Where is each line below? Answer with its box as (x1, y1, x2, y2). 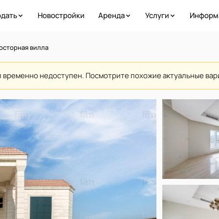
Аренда (98, 10, 125, 21)
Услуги (145, 10, 169, 21)
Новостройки (37, 10, 85, 21)
